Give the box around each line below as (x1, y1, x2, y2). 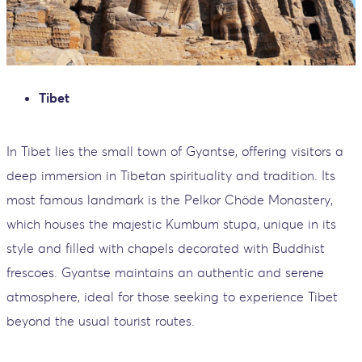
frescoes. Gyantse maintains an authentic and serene (6, 263, 324, 280)
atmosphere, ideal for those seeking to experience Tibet (6, 288, 338, 305)
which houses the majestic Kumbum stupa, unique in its (6, 215, 336, 232)
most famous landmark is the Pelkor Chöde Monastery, (6, 191, 333, 208)
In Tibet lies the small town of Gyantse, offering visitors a (6, 142, 343, 159)
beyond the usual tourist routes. (6, 312, 195, 329)
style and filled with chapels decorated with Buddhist (6, 239, 325, 256)
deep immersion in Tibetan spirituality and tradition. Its (6, 166, 335, 183)
